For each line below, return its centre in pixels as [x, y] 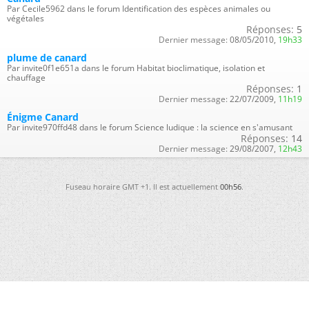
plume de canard [47, 57]
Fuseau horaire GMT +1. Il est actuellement [143, 186]
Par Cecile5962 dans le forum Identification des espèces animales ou [139, 8]
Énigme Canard [43, 117]
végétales [26, 18]
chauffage [26, 77]
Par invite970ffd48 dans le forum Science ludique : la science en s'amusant [150, 127]
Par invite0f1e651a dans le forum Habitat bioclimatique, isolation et [136, 68]
